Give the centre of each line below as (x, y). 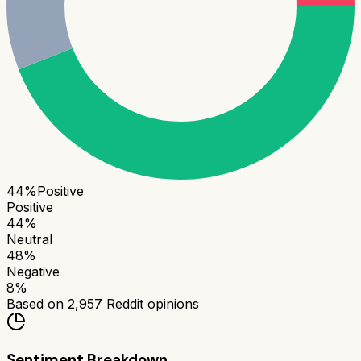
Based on (37, 304)
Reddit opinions (151, 304)
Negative (33, 272)
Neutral (29, 240)
